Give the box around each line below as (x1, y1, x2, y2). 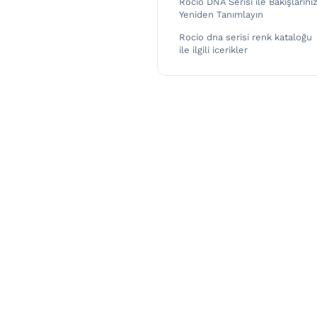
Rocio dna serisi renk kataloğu (179, 32, 312, 43)
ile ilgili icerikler (179, 45, 248, 56)
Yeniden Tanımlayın (179, 9, 263, 21)
